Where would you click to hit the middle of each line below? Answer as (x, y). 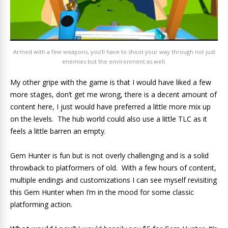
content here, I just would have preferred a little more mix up (110, 106)
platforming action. (41, 204)
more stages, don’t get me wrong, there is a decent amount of (113, 94)
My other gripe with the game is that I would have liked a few (111, 82)
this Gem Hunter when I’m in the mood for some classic (102, 192)
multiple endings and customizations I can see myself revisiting (113, 180)
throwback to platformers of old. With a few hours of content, (113, 167)
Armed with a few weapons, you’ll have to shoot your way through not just (114, 51)
